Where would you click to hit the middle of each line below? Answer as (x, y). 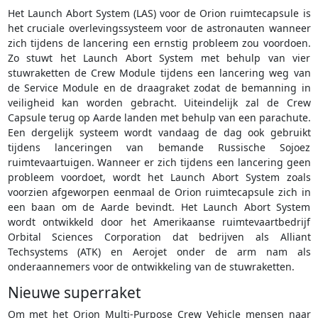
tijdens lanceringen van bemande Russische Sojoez (159, 148)
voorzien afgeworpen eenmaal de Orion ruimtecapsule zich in (159, 192)
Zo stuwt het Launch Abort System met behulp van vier (159, 58)
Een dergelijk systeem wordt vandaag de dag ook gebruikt (159, 133)
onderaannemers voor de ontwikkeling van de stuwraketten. (151, 267)
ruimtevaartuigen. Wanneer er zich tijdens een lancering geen (159, 163)
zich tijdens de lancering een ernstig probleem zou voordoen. (159, 43)
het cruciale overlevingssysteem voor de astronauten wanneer (159, 28)
